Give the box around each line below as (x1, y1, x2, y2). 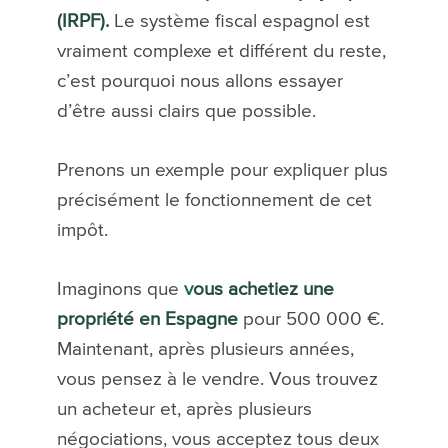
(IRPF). (56, 12, 109, 32)
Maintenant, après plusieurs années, (56, 340, 354, 360)
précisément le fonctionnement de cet (56, 191, 372, 211)
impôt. (56, 221, 108, 241)
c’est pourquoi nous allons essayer (56, 72, 343, 92)
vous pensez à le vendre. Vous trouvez (56, 370, 378, 390)
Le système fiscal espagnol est (108, 12, 370, 32)
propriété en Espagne (56, 310, 238, 330)
